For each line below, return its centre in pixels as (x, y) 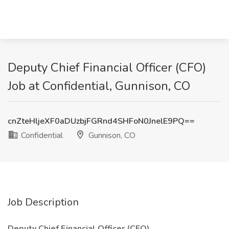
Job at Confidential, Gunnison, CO (99, 86)
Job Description (43, 202)
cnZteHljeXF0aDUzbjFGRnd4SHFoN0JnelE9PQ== (101, 121)
